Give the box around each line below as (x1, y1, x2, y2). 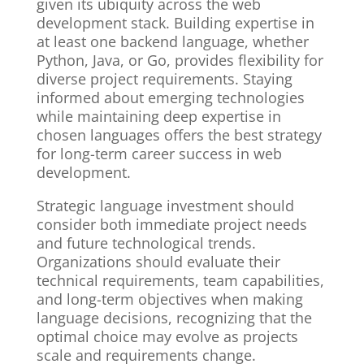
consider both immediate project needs (36, 214, 307, 235)
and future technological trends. (36, 233, 256, 253)
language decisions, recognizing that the (36, 308, 312, 328)
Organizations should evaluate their (36, 252, 280, 272)
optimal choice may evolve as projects (36, 327, 298, 347)
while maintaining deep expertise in (36, 106, 281, 127)
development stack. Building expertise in (36, 13, 314, 33)
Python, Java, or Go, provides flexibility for (36, 50, 323, 71)
